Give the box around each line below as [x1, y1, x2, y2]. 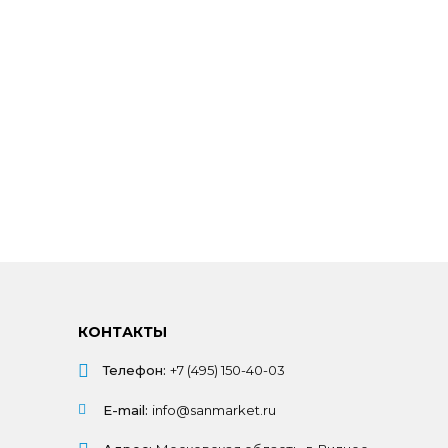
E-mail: [102, 402, 148, 418]
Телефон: [102, 362, 166, 378]
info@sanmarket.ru [151, 402, 276, 418]
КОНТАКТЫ [77, 323, 167, 341]
